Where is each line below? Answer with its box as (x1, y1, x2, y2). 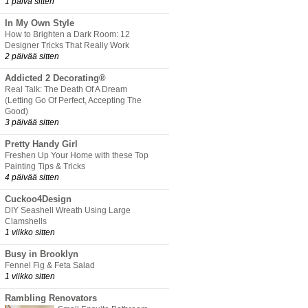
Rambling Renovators (5, 293, 97, 304)
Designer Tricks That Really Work (5, 41, 129, 51)
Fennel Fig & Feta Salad (5, 261, 95, 271)
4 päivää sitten (5, 173, 59, 182)
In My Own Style (5, 18, 74, 29)
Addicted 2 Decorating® (5, 73, 106, 84)
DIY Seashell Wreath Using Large (5, 206, 131, 216)
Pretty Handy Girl (5, 139, 78, 150)
